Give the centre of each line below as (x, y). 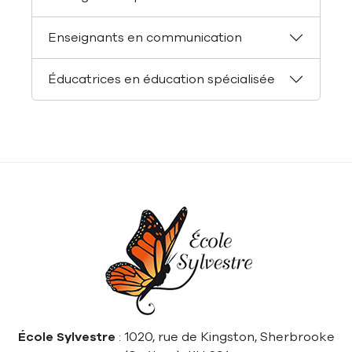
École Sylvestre (66, 337)
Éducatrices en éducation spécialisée (161, 79)
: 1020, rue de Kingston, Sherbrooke (225, 337)
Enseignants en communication (145, 37)
